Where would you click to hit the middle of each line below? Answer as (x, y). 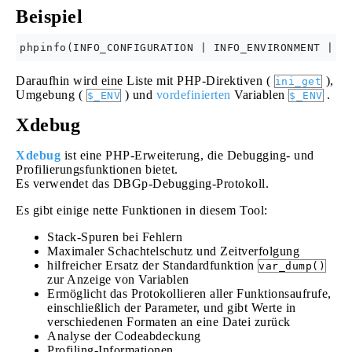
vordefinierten (193, 95)
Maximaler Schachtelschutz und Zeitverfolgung (173, 251)
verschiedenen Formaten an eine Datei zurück (169, 322)
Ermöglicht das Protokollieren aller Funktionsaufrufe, (189, 293)
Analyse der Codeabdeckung (124, 336)
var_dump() (292, 266)
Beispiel (49, 16)
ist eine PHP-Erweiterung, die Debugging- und (187, 155)
